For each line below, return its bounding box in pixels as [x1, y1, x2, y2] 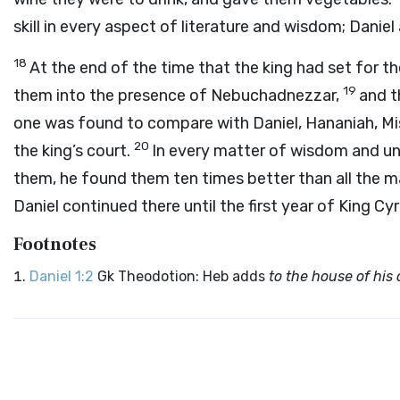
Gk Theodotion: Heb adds [97, 268, 269, 285]
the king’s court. [13, 141, 134, 161]
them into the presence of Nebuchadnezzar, [13, 86, 343, 105]
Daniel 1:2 [29, 268, 94, 285]
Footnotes [13, 233, 96, 256]
